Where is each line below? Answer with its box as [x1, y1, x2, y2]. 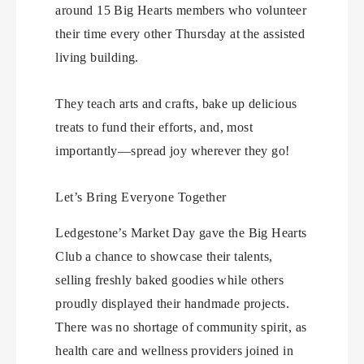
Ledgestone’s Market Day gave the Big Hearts [55, 225, 307, 240]
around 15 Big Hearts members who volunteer [55, 2, 307, 17]
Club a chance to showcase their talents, [55, 249, 273, 263]
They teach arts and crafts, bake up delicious [55, 96, 297, 110]
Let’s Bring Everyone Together [55, 189, 227, 204]
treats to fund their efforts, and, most [55, 119, 253, 134]
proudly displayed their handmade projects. [55, 296, 290, 310]
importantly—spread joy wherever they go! [55, 143, 290, 158]
